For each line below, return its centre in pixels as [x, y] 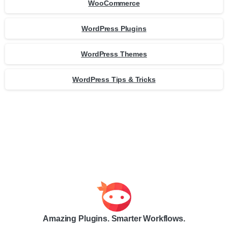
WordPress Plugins [114, 28]
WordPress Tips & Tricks [114, 79]
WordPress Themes [114, 54]
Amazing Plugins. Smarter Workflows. [114, 219]
